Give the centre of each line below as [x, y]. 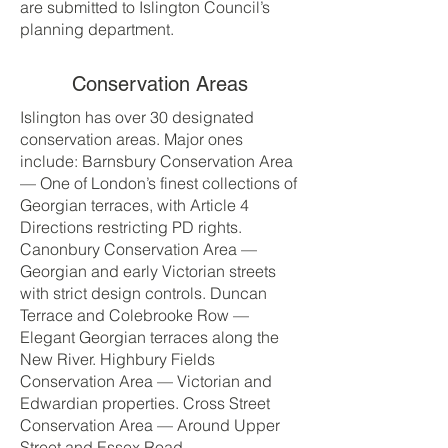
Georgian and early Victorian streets [148, 271]
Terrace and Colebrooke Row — [134, 315]
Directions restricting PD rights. [131, 227]
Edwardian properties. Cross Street [145, 403]
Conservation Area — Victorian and [146, 381]
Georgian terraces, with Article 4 [134, 205]
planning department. [97, 29]
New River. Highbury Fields [117, 359]
